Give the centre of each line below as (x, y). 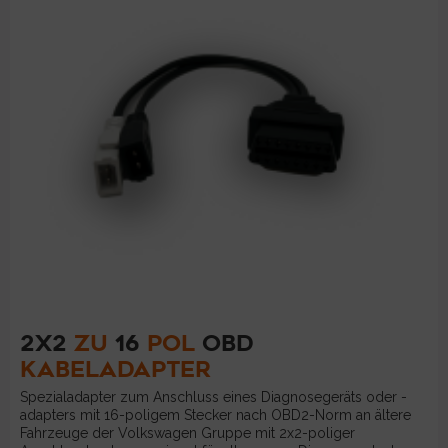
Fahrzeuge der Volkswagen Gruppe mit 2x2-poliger (188, 433)
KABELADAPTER (116, 370)
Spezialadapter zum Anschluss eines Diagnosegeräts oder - (214, 397)
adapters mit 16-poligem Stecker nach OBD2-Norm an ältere (216, 415)
